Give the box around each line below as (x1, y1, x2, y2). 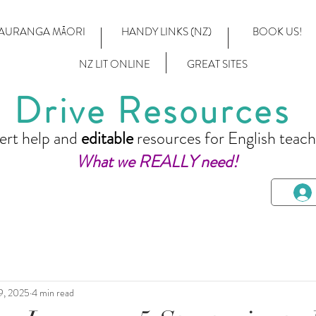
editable (81, 126, 137, 151)
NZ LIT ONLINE (79, 56, 150, 73)
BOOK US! (252, 24, 302, 39)
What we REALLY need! (75, 150, 238, 174)
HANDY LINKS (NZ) (121, 24, 212, 39)
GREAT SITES (186, 56, 248, 73)
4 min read (32, 285, 74, 300)
